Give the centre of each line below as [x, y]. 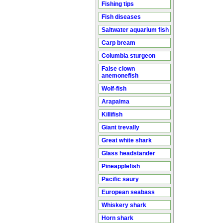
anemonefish [120, 76]
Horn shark [117, 218]
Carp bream [118, 43]
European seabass [128, 192]
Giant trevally [120, 127]
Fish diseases [121, 17]
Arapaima [115, 102]
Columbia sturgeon [128, 56]
